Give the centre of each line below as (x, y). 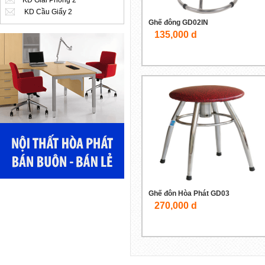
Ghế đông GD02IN (178, 22)
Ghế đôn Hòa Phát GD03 (189, 193)
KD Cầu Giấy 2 (48, 12)
